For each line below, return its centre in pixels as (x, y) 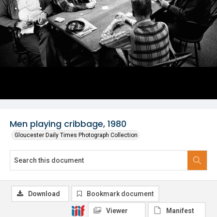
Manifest (180, 211)
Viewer (117, 211)
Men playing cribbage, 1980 (68, 124)
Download (44, 194)
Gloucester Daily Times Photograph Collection (76, 135)
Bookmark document (120, 194)
